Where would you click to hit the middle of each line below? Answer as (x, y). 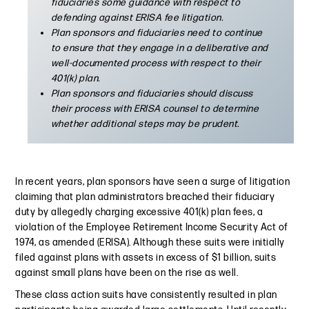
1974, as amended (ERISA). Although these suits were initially (150, 243)
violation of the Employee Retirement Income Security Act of (152, 228)
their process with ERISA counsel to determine (155, 108)
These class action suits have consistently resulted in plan (146, 295)
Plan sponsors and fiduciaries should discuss (152, 93)
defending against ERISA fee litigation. (137, 17)
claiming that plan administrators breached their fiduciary (145, 197)
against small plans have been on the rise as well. (127, 273)
